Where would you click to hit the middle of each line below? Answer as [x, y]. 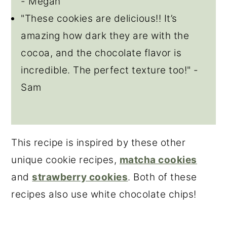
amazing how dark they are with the [105, 36]
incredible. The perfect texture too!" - [110, 70]
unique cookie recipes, [65, 160]
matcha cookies [158, 160]
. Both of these [162, 177]
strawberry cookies [80, 177]
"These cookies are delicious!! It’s [99, 19]
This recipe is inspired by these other [99, 143]
